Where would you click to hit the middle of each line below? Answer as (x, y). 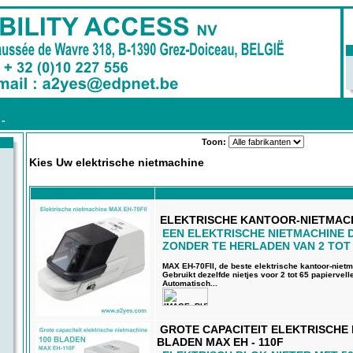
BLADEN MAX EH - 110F (220, 342)
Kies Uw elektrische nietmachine (117, 162)
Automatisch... (190, 283)
